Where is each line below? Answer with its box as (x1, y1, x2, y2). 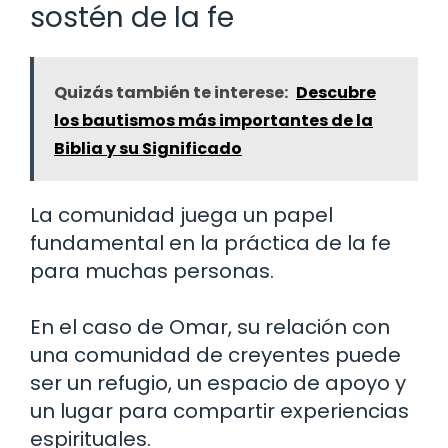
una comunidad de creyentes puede (30, 341, 401, 370)
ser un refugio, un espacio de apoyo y (30, 369, 406, 398)
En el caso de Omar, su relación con (30, 313, 390, 342)
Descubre (296, 81, 376, 105)
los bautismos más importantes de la (54, 109, 373, 133)
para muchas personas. (30, 257, 274, 286)
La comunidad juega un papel (30, 201, 333, 230)
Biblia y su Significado (54, 137, 242, 161)
